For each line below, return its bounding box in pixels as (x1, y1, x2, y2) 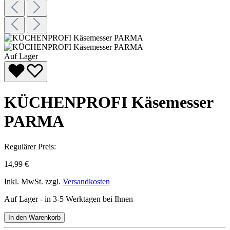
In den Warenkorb (8, 213, 61, 221)
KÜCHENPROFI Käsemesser (4, 93, 213, 112)
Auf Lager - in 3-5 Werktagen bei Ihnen (4, 194, 133, 203)
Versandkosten (63, 177, 110, 186)
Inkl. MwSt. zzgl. (4, 177, 63, 186)
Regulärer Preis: (4, 142, 56, 151)
